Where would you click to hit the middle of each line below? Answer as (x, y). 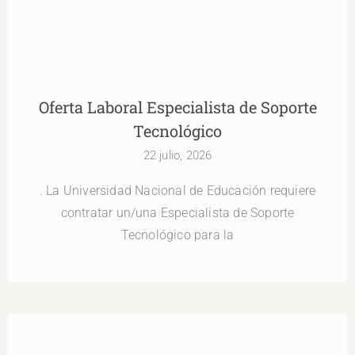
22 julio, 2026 (177, 156)
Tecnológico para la (177, 235)
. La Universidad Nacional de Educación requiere (177, 191)
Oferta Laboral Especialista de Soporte (177, 107)
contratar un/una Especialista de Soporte (177, 213)
